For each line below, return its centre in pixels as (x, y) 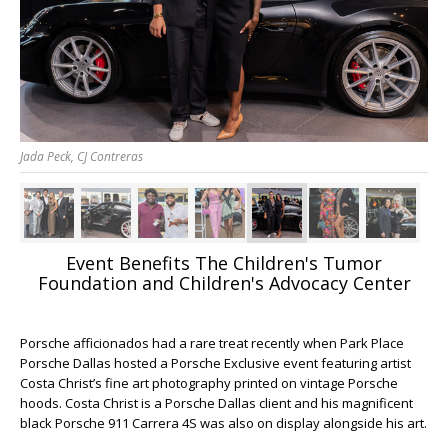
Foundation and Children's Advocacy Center (224, 283)
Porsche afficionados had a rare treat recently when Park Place (212, 343)
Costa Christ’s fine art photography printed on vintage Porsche (209, 383)
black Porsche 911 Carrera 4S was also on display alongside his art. (223, 423)
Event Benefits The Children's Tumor (224, 263)
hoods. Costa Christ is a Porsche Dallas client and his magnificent (216, 403)
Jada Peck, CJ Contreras (81, 157)
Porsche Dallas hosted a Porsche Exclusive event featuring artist (215, 363)
